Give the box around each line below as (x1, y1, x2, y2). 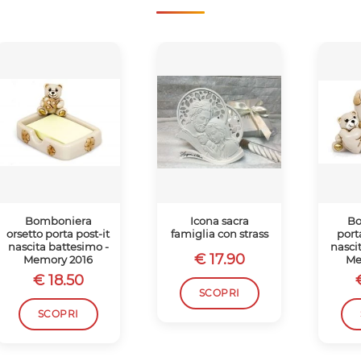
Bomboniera (24, 214, 92, 227)
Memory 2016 (23, 252, 93, 266)
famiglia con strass (170, 226, 268, 240)
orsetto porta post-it (6, 226, 110, 240)
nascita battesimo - (7, 239, 109, 253)
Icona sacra (189, 214, 249, 227)
